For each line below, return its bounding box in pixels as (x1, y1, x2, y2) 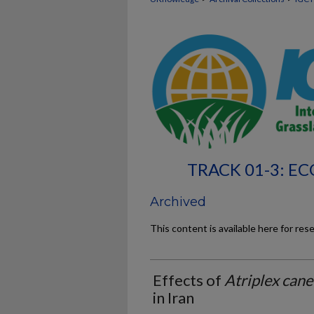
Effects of (153, 271, 224, 289)
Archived (150, 194, 206, 210)
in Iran (153, 288, 194, 307)
